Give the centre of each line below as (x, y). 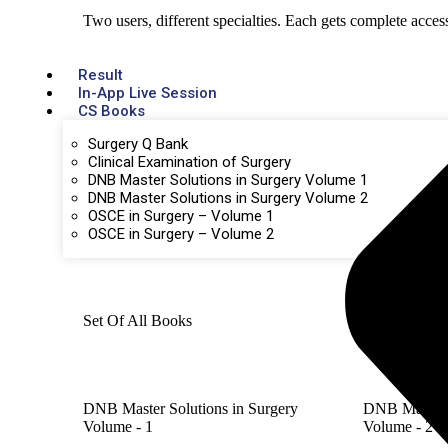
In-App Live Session (147, 92)
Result (100, 74)
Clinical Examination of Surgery (189, 161)
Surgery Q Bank (138, 143)
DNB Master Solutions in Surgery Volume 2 (228, 197)
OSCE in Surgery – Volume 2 (181, 233)
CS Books (111, 110)
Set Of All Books (137, 320)
